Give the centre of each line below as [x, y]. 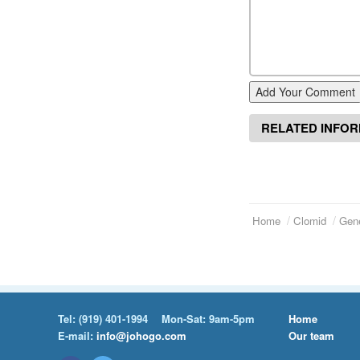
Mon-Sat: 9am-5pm [208, 319]
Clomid [310, 221]
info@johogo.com [141, 336]
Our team [311, 336]
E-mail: [77, 336]
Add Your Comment [305, 92]
